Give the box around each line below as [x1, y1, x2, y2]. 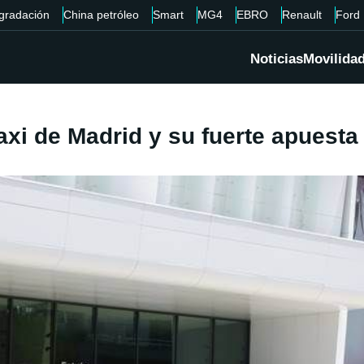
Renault [281, 8, 322, 21]
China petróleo [63, 8, 139, 21]
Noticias [250, 51, 303, 67]
